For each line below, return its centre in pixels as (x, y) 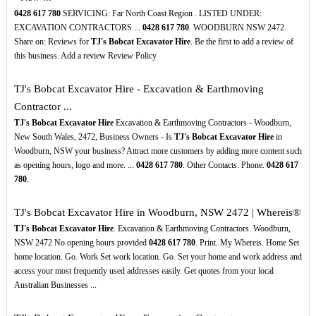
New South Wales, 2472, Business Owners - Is (94, 137)
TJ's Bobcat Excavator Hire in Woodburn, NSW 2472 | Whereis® (157, 213)
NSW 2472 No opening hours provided (81, 243)
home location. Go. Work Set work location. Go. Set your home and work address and (158, 257)
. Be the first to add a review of (242, 42)
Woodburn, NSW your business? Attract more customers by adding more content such (158, 151)
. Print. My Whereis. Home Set (247, 243)
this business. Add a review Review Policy (85, 56)
